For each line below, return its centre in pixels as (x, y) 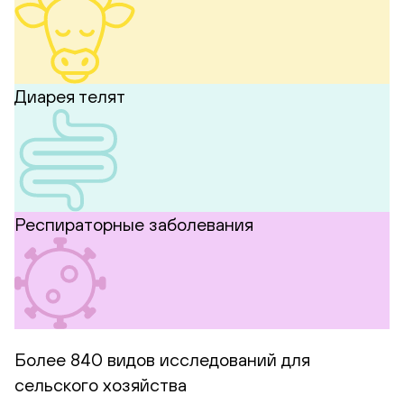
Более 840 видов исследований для (162, 360)
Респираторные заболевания (134, 225)
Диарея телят (70, 96)
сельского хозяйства (101, 385)
